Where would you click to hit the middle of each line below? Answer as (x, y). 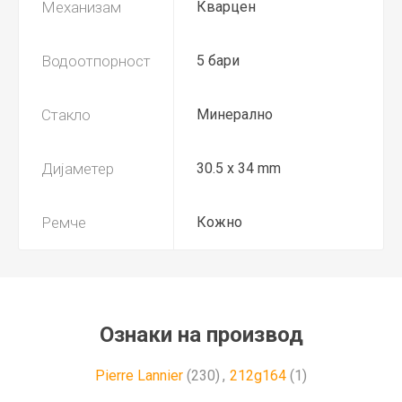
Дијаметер (78, 168)
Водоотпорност (96, 61)
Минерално (235, 114)
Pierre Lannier (139, 375)
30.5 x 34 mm (239, 168)
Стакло (66, 114)
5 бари (218, 60)
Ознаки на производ (201, 334)
